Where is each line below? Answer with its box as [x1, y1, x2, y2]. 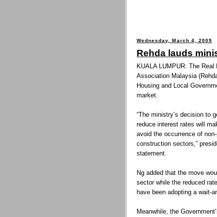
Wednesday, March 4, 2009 [137, 37, 213, 43]
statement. [137, 150, 167, 157]
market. [137, 92, 158, 99]
